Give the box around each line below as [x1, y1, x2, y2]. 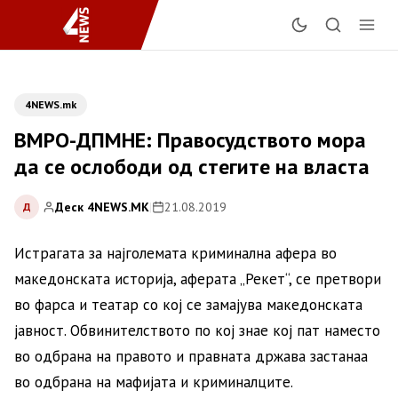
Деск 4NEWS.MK [55, 198, 149, 215]
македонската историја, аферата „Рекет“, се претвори [14, 269, 381, 289]
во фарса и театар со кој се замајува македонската [14, 295, 362, 314]
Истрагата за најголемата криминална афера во [14, 243, 337, 263]
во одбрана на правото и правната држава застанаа [14, 346, 368, 366]
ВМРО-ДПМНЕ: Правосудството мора [14, 126, 366, 154]
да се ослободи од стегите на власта [14, 153, 370, 180]
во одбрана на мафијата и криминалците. [14, 372, 293, 392]
